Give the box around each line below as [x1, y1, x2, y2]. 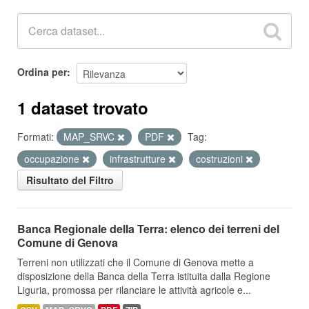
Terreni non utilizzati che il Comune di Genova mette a [17, 255, 254, 269]
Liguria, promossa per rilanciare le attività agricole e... [17, 283, 251, 297]
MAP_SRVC [63, 130, 117, 143]
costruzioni [196, 152, 246, 166]
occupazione [24, 152, 82, 166]
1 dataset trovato [17, 96, 148, 119]
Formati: [17, 130, 54, 143]
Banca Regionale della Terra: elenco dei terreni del [17, 221, 279, 237]
